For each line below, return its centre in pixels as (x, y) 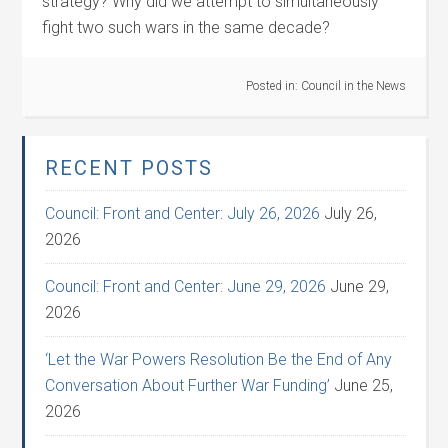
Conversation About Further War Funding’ (188, 385)
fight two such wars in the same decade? (186, 27)
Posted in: (273, 86)
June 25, (364, 385)
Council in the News (353, 86)
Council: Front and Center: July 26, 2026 (183, 213)
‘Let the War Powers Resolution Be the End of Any (219, 359)
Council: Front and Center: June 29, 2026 (186, 286)
